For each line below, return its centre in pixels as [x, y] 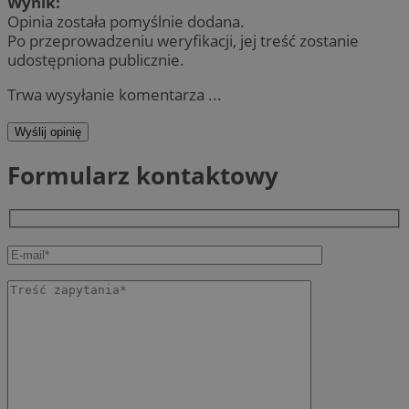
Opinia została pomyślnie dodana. [126, 22]
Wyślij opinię [48, 131]
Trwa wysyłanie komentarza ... [115, 95]
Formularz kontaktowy [143, 175]
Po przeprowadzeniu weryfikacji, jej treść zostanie [183, 41]
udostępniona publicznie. [96, 60]
